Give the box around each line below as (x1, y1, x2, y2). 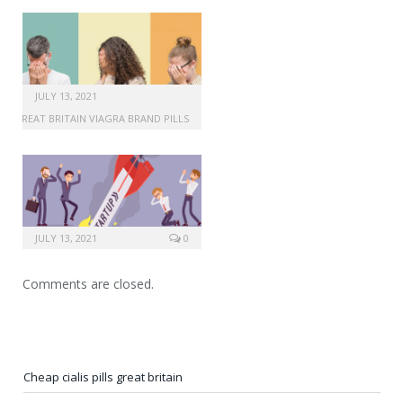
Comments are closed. (22, 274, 154, 292)
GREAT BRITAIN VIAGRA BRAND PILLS (13, 111, 189, 125)
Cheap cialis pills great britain (23, 368, 183, 385)
